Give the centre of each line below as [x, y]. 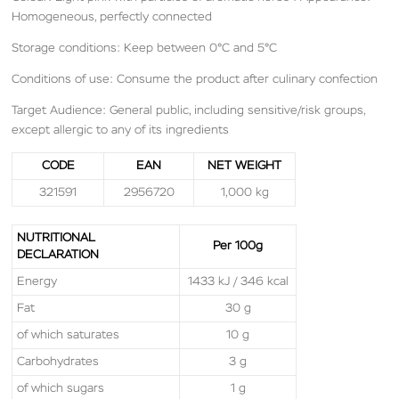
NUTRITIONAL [57, 239]
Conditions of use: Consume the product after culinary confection [195, 79]
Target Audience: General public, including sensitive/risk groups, [189, 111]
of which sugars [61, 389]
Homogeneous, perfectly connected [112, 17]
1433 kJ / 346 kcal [238, 282]
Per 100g [238, 247]
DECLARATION [58, 256]
